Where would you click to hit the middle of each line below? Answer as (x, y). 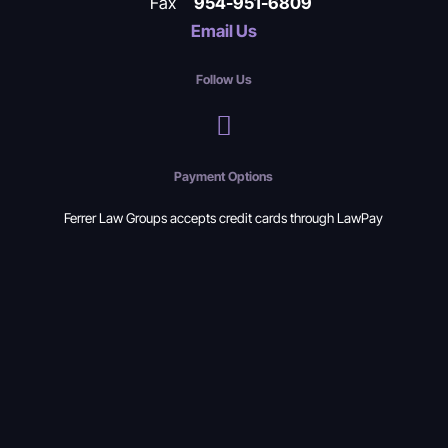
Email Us (223, 31)
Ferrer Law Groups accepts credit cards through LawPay (224, 217)
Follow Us (223, 79)
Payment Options (224, 176)
